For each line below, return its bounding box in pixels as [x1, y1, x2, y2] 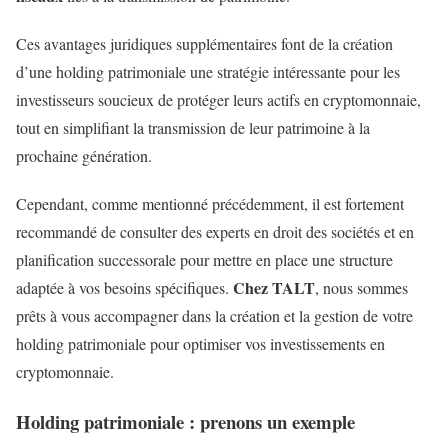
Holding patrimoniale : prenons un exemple [16, 407, 355, 435]
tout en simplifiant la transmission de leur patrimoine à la [16, 117, 370, 139]
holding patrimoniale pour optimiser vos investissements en [16, 332, 385, 354]
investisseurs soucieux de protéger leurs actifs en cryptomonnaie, [16, 89, 421, 111]
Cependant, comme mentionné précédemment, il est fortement [16, 192, 404, 214]
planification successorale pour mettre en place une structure [16, 248, 393, 270]
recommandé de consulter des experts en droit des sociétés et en [16, 220, 414, 242]
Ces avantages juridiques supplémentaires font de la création [16, 33, 393, 55]
